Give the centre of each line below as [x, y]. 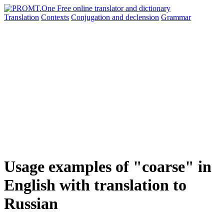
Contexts [55, 17]
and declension [135, 17]
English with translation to [95, 185]
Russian [31, 204]
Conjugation [91, 17]
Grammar [176, 17]
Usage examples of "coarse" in [108, 167]
